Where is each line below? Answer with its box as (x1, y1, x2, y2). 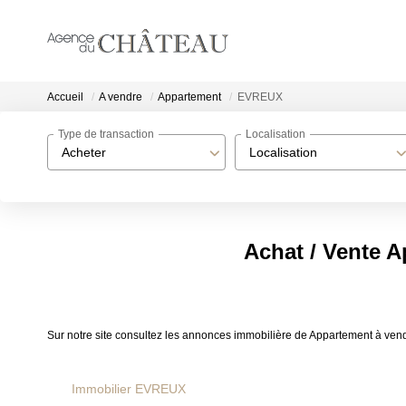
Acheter (62, 145, 106, 159)
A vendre (99, 91, 142, 104)
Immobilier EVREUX (72, 382, 186, 396)
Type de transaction (58, 128, 154, 141)
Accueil (47, 91, 83, 104)
